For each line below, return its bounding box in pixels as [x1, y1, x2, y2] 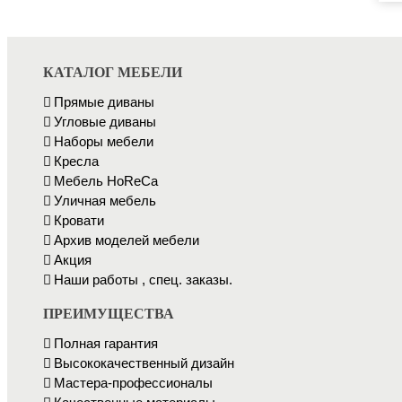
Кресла [54, 153, 99, 170]
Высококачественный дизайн [54, 355, 234, 371]
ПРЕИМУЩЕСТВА [43, 306, 174, 322]
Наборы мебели [54, 134, 153, 150]
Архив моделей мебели [54, 232, 199, 249]
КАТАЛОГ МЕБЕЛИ [43, 65, 182, 81]
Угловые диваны [54, 114, 156, 130]
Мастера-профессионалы [54, 375, 213, 391]
